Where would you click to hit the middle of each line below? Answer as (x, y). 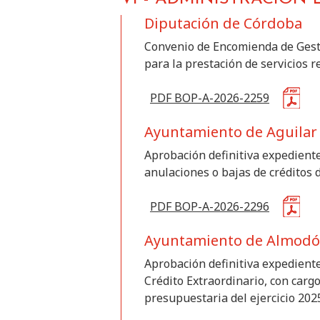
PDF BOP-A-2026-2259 (210, 98)
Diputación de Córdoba (223, 23)
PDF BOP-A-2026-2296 (210, 206)
